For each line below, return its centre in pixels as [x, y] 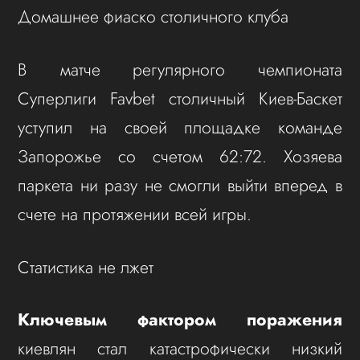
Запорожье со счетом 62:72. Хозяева [180, 156]
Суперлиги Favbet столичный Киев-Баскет [180, 98]
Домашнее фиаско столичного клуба [153, 16]
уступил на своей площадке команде [180, 127]
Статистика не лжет [86, 267]
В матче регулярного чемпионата [180, 69]
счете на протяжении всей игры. [135, 214]
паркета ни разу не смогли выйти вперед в [180, 185]
